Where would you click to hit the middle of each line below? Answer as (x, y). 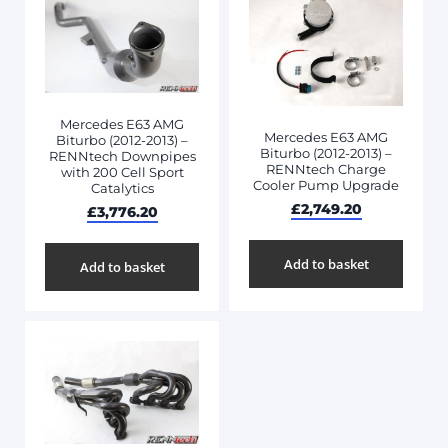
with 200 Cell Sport (122, 171)
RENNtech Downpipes (122, 155)
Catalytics (122, 187)
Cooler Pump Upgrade (326, 184)
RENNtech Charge (326, 168)
